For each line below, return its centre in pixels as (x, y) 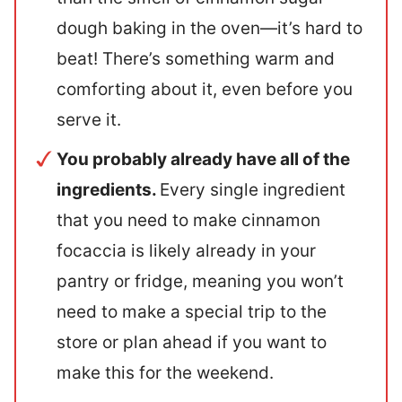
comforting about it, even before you (205, 89)
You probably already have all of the (203, 159)
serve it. (91, 119)
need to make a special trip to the (192, 311)
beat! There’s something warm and (196, 58)
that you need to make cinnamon (188, 220)
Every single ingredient (253, 189)
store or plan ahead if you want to (192, 342)
